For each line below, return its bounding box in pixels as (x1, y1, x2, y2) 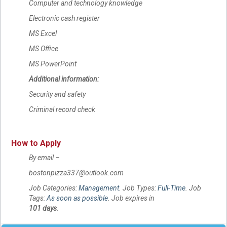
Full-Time (158, 184, 185, 193)
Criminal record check (29, 105, 95, 114)
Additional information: (29, 75, 99, 84)
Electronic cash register (29, 14, 100, 23)
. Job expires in (108, 194, 155, 203)
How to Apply (11, 138, 61, 148)
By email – (29, 154, 60, 162)
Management (79, 184, 119, 193)
